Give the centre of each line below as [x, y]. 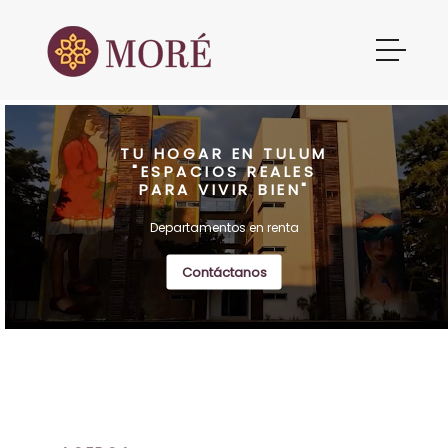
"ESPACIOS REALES [224, 170]
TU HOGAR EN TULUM [224, 152]
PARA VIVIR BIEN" [224, 188]
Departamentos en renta [224, 226]
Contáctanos [224, 271]
